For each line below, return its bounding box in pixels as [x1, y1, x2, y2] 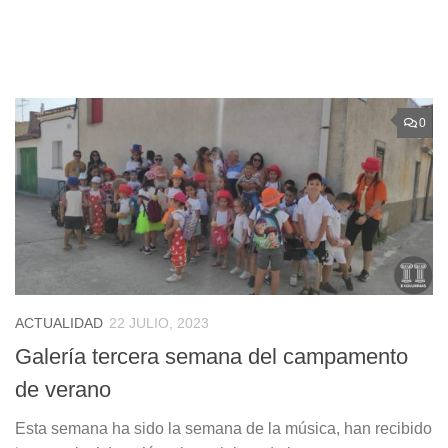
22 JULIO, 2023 [109, 315, 209, 332]
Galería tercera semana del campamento [15, 343, 408, 369]
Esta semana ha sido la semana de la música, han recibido [15, 419, 432, 437]
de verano [15, 376, 111, 402]
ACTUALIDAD [15, 315, 103, 332]
